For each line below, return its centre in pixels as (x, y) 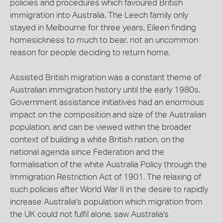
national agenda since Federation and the (87, 152)
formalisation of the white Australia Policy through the (109, 165)
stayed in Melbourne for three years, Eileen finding (103, 28)
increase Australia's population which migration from (106, 202)
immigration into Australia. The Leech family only (99, 15)
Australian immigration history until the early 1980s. (105, 90)
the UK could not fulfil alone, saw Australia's (89, 215)
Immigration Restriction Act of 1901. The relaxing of (106, 177)
